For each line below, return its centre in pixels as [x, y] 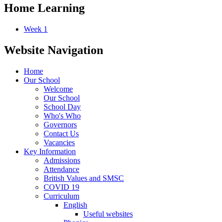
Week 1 [36, 29]
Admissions [62, 160]
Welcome [58, 89]
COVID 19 [61, 187]
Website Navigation [54, 50]
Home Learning [44, 8]
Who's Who [62, 115]
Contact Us [61, 133]
